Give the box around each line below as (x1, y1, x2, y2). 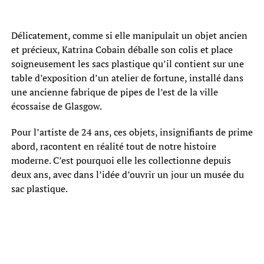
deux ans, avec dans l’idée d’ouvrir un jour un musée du (11, 167, 244, 181)
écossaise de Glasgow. (11, 99, 102, 113)
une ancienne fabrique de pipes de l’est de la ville (11, 85, 218, 98)
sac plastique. (11, 181, 68, 195)
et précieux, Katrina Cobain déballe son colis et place (11, 42, 233, 56)
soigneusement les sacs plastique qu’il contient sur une (11, 57, 244, 70)
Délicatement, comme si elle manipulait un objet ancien (11, 28, 247, 42)
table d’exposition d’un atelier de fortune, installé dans (11, 71, 243, 84)
